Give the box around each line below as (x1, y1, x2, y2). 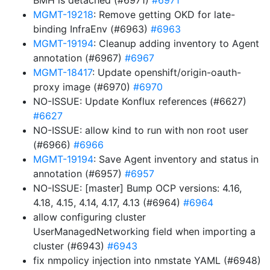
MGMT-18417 (33, 66, 92, 78)
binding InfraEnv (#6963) (33, 23, 151, 35)
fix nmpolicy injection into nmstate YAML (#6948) (33, 254, 261, 266)
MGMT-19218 (33, 8, 93, 20)
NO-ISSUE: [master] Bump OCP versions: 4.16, (33, 182, 242, 194)
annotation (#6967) (33, 52, 125, 64)
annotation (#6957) (33, 168, 125, 180)
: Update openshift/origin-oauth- (92, 66, 241, 78)
